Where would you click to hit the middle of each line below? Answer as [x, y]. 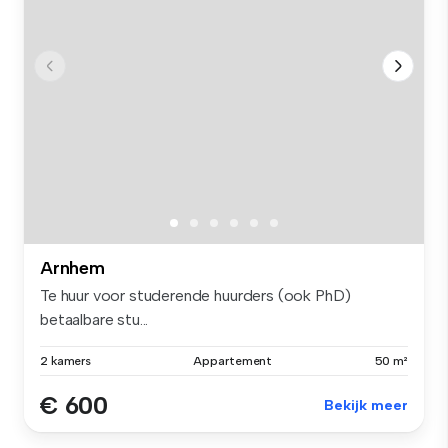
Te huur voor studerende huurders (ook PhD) [196, 296]
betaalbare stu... [94, 320]
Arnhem [72, 268]
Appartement [233, 361]
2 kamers [66, 361]
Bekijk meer [366, 406]
